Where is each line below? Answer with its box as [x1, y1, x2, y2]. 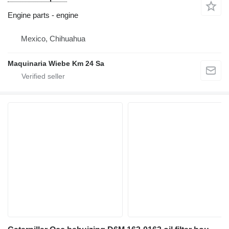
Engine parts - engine [8, 11, 78, 20]
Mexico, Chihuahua [21, 34, 85, 43]
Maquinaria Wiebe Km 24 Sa [8, 59, 104, 68]
